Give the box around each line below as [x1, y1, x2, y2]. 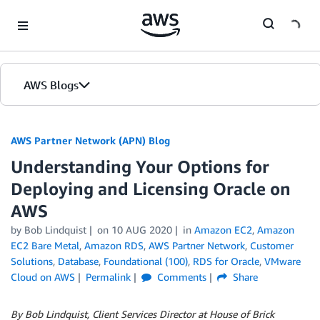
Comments [154, 271, 206, 283]
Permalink [85, 271, 131, 283]
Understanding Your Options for [11, 156, 269, 176]
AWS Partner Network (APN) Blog [11, 134, 170, 146]
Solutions [11, 255, 53, 267]
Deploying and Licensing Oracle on [11, 179, 291, 199]
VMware [264, 255, 301, 267]
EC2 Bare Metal [11, 239, 79, 251]
